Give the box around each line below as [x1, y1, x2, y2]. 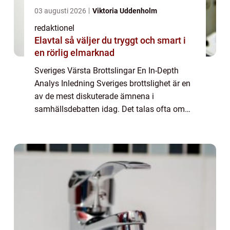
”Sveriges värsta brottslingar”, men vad [34, 117, 175, 127]
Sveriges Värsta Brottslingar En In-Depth [34, 66, 179, 76]
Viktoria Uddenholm [92, 7, 157, 15]
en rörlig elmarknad [34, 47, 114, 59]
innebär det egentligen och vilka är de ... [34, 130, 177, 140]
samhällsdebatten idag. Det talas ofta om [34, 104, 185, 114]
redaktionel [34, 23, 74, 33]
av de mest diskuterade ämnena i [34, 91, 154, 102]
